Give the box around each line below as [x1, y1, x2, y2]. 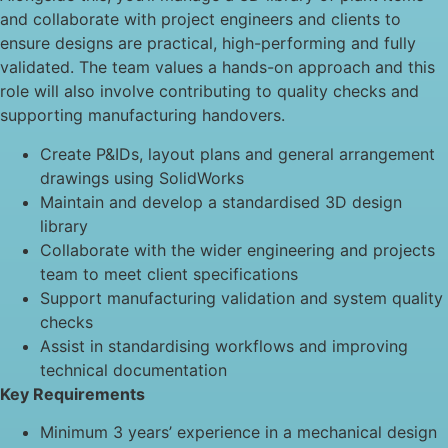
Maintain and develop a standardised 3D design [40, 191, 402, 212]
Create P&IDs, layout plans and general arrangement [40, 143, 435, 164]
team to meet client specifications [40, 263, 298, 284]
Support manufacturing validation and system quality [40, 287, 443, 308]
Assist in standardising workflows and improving [40, 335, 408, 356]
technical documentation [40, 359, 227, 380]
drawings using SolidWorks [40, 167, 244, 188]
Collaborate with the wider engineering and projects [40, 239, 435, 260]
